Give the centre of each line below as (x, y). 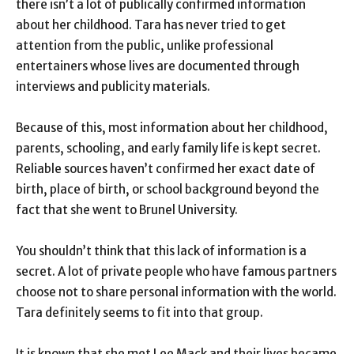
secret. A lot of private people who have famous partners (176, 272)
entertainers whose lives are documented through (158, 66)
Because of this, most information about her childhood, (172, 128)
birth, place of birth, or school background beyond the (168, 190)
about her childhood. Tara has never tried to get (151, 25)
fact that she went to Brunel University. (127, 210)
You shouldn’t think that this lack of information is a (161, 251)
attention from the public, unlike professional (145, 46)
